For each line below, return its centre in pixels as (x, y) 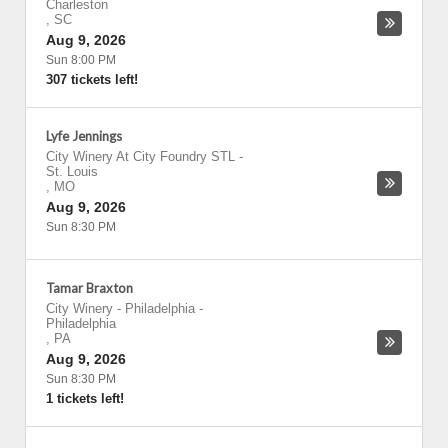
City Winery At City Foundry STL (140, 156)
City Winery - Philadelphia (122, 308)
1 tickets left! (85, 398)
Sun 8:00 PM (81, 60)
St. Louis (72, 171)
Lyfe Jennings (84, 136)
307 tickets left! (92, 79)
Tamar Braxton (89, 288)
